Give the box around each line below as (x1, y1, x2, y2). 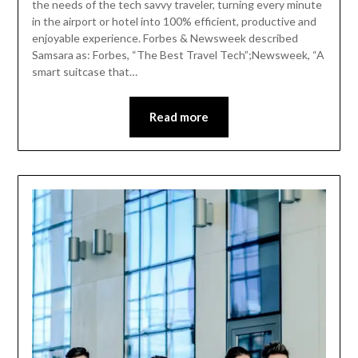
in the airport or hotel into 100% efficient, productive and (31, 14, 316, 29)
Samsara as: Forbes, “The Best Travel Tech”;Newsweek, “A (31, 48, 324, 62)
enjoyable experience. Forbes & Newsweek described (31, 31, 298, 46)
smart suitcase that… (31, 65, 137, 79)
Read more (149, 109, 209, 125)
